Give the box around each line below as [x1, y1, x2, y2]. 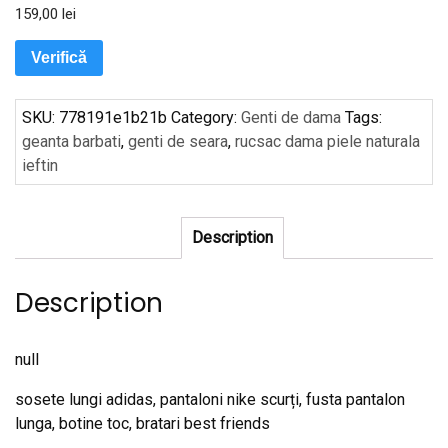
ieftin [22, 155, 58, 175]
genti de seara [128, 131, 228, 151]
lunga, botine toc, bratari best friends [15, 414, 270, 434]
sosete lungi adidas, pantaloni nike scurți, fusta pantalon [15, 390, 405, 410]
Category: [171, 107, 241, 127]
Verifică [31, 49, 87, 67]
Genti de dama [241, 107, 341, 127]
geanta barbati [22, 131, 121, 151]
